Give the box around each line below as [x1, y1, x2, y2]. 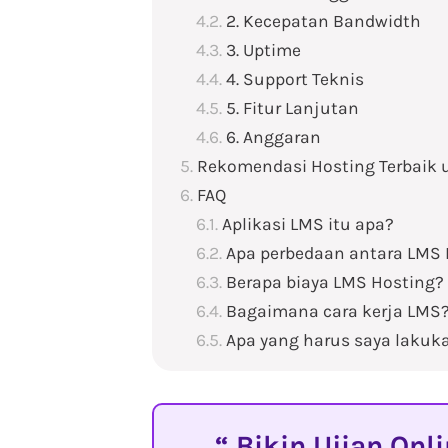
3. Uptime [226, 40, 301, 60]
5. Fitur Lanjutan [226, 98, 359, 118]
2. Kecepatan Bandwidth [226, 11, 421, 31]
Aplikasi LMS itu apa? [222, 214, 394, 234]
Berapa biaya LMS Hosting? [226, 272, 444, 292]
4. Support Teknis [226, 69, 364, 89]
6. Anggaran [226, 127, 321, 147]
